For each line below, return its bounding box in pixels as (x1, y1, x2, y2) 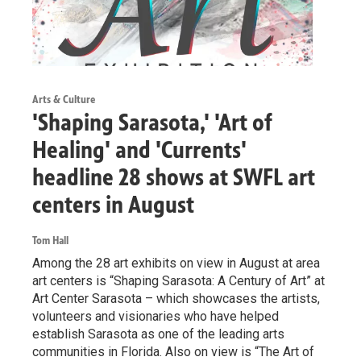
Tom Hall (32, 234, 68, 248)
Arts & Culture (32, 93, 95, 107)
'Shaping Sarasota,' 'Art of (32, 108, 272, 138)
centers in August (32, 190, 194, 220)
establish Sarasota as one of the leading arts (32, 326, 284, 342)
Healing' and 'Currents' (32, 135, 247, 165)
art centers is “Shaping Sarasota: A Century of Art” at (32, 273, 325, 289)
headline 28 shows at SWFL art (32, 163, 315, 193)
